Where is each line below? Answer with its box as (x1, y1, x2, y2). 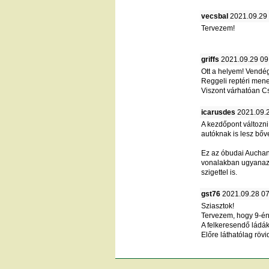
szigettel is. (201, 168, 237, 177)
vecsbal (201, 11, 228, 20)
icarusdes (201, 107, 235, 116)
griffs (201, 55, 219, 64)
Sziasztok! (201, 201, 234, 210)
